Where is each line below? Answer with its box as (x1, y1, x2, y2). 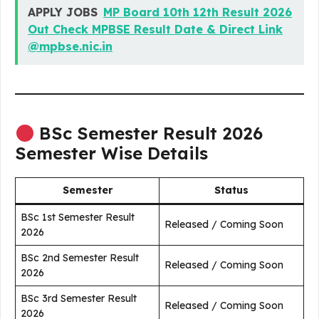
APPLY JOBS (28, 5, 98, 20)
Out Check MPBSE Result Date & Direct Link (28, 22, 283, 37)
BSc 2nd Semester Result (21, 251, 139, 265)
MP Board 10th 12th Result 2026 (103, 5, 292, 20)
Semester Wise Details (15, 142, 208, 164)
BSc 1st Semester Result (21, 211, 135, 224)
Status (214, 184, 249, 197)
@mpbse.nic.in (28, 39, 113, 54)
